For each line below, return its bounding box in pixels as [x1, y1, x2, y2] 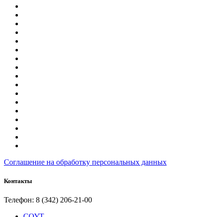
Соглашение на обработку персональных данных [4, 157, 167, 166]
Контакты [4, 177, 32, 185]
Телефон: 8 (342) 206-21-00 [4, 196, 92, 204]
